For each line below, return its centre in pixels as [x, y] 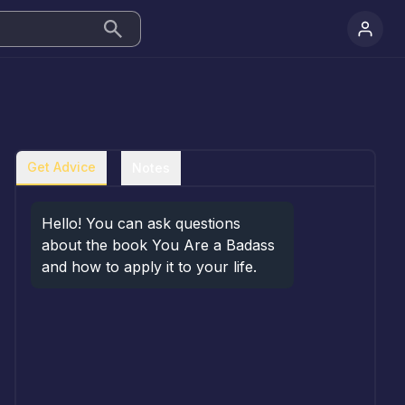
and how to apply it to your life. [149, 267]
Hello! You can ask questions [141, 223]
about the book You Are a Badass [158, 245]
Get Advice [61, 167]
